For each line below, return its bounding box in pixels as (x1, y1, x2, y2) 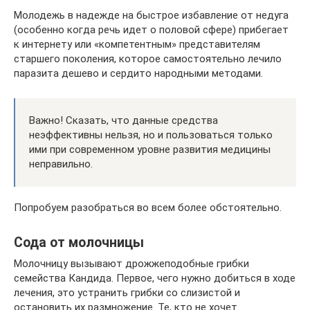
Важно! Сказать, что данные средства (29, 114, 218, 127)
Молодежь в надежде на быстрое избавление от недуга (14, 9, 289, 21)
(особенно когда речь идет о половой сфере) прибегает (14, 24, 289, 36)
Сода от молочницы (14, 235, 144, 251)
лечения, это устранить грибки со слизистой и (14, 286, 240, 299)
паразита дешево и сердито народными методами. (14, 67, 263, 80)
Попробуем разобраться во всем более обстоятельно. (14, 201, 282, 214)
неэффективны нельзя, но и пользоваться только (29, 129, 273, 141)
